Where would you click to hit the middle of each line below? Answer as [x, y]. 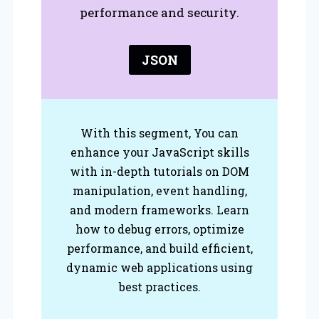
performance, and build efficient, [159, 248]
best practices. [159, 286]
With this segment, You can [159, 132]
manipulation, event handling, [159, 190]
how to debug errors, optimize [159, 229]
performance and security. [159, 12]
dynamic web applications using [159, 267]
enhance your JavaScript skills [159, 152]
